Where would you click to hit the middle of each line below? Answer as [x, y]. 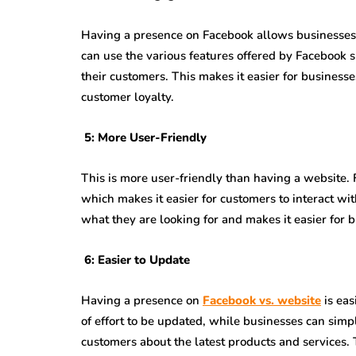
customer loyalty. [128, 97]
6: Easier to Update [135, 260]
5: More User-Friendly [144, 137]
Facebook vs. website [262, 300]
